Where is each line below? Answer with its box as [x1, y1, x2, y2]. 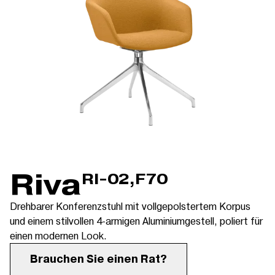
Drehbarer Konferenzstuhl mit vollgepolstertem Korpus [10, 199, 250, 212]
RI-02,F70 [82, 169, 168, 188]
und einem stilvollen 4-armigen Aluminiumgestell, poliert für [10, 214, 263, 227]
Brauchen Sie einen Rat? [30, 252, 167, 266]
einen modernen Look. [10, 229, 107, 242]
